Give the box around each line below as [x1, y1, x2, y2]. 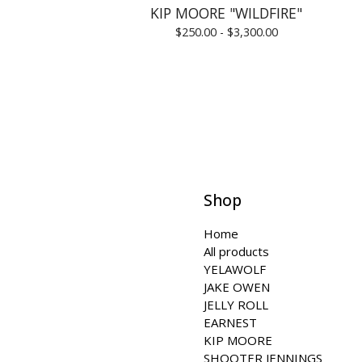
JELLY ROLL [204, 297, 268, 313]
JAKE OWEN [204, 279, 270, 295]
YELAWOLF [204, 261, 266, 277]
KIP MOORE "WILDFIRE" [150, 3, 302, 23]
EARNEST [204, 314, 257, 330]
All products [204, 243, 269, 259]
